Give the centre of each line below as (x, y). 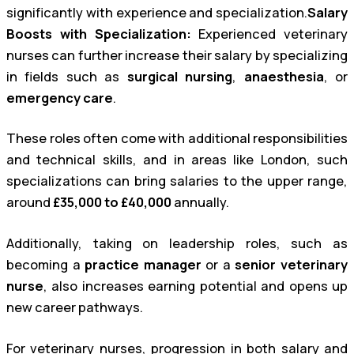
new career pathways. (75, 308)
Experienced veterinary (269, 34)
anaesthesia (284, 76)
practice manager (143, 265)
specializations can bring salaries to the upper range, (177, 181)
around (30, 203)
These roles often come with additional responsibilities (177, 139)
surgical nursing (180, 76)
